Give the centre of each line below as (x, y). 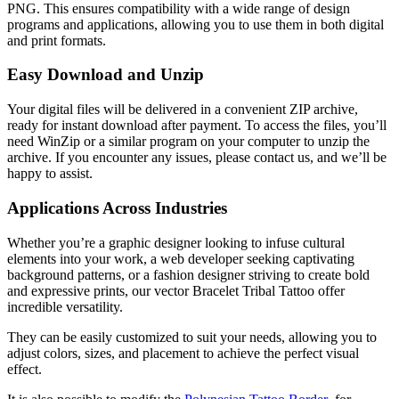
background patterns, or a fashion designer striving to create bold (188, 274)
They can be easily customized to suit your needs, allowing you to (192, 337)
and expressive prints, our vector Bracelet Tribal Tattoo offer (176, 290)
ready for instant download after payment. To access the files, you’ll (197, 126)
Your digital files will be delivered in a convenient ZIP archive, (183, 110)
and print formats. (57, 40)
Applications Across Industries (117, 208)
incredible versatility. (65, 306)
